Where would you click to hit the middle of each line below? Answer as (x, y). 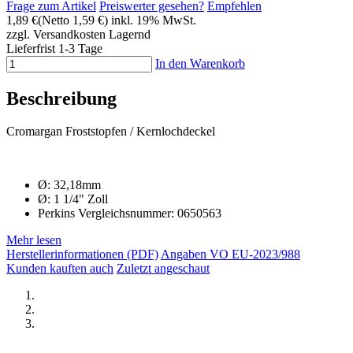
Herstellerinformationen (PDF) (82, 255)
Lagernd (130, 34)
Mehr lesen (34, 240)
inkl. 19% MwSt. (154, 20)
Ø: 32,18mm (69, 185)
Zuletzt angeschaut (163, 269)
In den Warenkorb (200, 63)
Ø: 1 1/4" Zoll (73, 199)
